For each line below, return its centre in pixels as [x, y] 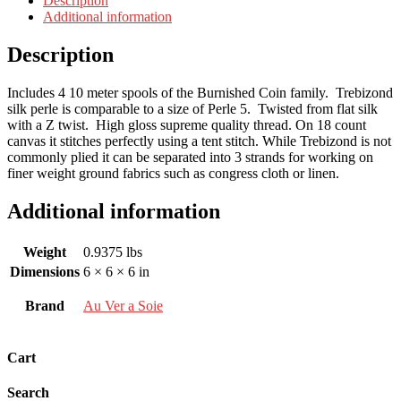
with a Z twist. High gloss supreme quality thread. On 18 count [187, 124]
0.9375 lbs [113, 252]
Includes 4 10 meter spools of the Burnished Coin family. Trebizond [200, 92]
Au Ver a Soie [123, 305]
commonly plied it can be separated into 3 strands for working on [190, 157]
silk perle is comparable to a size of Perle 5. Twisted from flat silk [192, 108]
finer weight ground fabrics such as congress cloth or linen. [173, 173]
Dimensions [45, 271]
